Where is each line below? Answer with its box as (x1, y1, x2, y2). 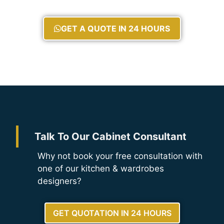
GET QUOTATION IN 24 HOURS (52, 207, 171, 218)
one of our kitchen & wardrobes (37, 163, 164, 174)
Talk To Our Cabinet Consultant (34, 130, 186, 143)
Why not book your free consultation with (37, 151, 202, 161)
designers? (37, 176, 81, 186)
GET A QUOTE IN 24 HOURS (61, 23, 170, 34)
